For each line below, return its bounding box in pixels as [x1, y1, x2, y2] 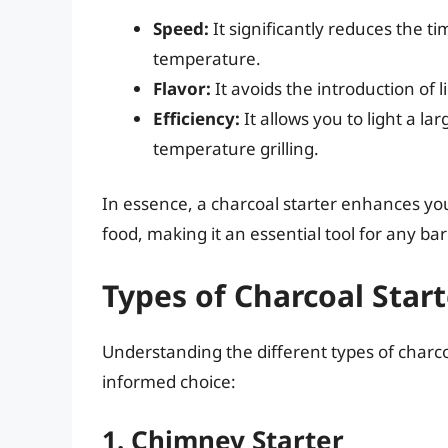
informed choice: [102, 369, 236, 393]
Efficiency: [153, 106, 240, 130]
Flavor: [153, 76, 211, 100]
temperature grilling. [153, 136, 319, 160]
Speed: [153, 16, 209, 40]
